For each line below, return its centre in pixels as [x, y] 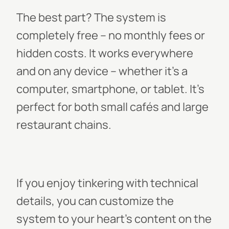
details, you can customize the [95, 201]
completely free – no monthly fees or [111, 35]
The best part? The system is [91, 17]
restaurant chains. [64, 125]
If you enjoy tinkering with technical [107, 183]
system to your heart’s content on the [114, 219]
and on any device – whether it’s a [102, 71]
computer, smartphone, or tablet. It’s [110, 89]
